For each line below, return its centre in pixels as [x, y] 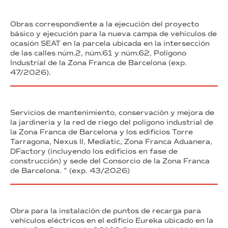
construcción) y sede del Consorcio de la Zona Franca [110, 161]
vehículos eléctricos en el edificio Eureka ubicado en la [112, 220]
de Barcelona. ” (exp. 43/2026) [70, 170]
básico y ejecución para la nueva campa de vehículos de [113, 34]
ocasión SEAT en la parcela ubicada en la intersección [110, 43]
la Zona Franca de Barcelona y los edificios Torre [102, 132]
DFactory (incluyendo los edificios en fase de [94, 151]
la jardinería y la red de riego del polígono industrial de [112, 122]
